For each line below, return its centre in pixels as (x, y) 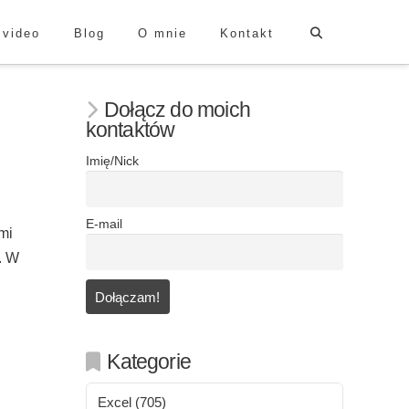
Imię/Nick (112, 161)
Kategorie (149, 362)
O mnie (162, 33)
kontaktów (130, 130)
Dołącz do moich (177, 110)
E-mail (104, 224)
